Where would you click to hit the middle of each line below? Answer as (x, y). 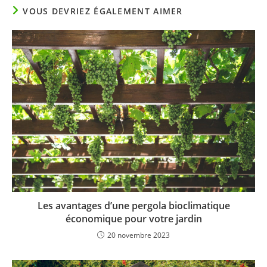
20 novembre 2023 (139, 235)
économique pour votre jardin (133, 219)
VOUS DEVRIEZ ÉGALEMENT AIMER (103, 11)
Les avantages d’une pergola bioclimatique (133, 206)
